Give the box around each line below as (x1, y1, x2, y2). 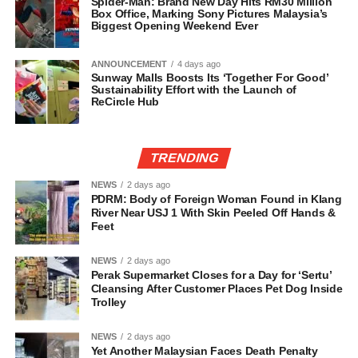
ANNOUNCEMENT (90, 58, 167, 69)
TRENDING (148, 150, 221, 165)
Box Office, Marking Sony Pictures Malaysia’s (90, 6, 328, 20)
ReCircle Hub (90, 94, 160, 108)
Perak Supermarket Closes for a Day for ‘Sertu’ (90, 268, 332, 281)
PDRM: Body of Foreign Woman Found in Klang (90, 192, 342, 205)
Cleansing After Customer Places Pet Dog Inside (90, 281, 343, 295)
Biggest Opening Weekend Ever (90, 18, 258, 32)
